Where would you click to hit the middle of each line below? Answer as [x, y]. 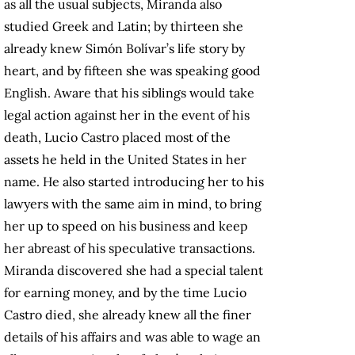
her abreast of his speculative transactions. [130, 248]
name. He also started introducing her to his [134, 182]
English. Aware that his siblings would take [129, 93]
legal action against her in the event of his [127, 115]
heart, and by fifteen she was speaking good [132, 71]
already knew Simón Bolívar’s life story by [124, 49]
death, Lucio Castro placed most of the [117, 137]
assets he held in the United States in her [125, 160]
